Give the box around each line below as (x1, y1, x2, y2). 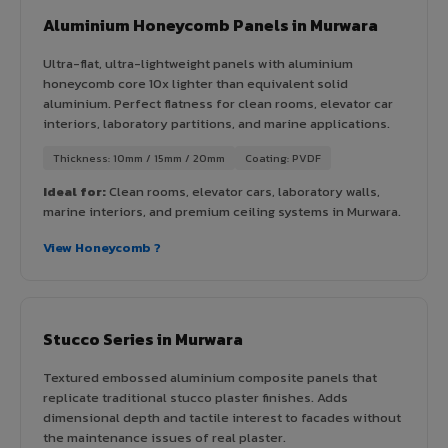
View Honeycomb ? (43, 237, 161, 257)
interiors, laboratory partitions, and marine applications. (43, 113, 390, 133)
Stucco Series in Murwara (43, 326, 243, 351)
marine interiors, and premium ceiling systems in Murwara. (43, 201, 401, 221)
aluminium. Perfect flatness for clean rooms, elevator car (43, 93, 393, 113)
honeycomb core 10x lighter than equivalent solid (43, 73, 348, 93)
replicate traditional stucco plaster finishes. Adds (43, 387, 348, 407)
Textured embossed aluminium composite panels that (43, 367, 377, 387)
